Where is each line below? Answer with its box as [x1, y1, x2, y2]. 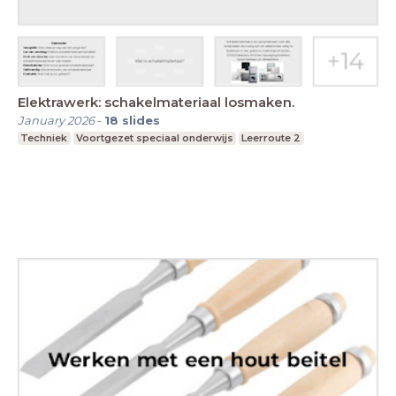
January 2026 [18, 112, 95, 127]
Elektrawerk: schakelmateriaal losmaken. [18, 93, 294, 110]
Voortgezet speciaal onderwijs [75, 131, 233, 144]
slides [122, 112, 160, 127]
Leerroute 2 [241, 131, 301, 144]
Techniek [20, 131, 68, 144]
